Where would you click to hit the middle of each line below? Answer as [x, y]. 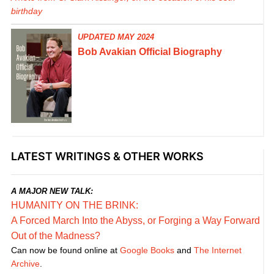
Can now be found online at [65, 250]
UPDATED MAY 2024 [116, 37]
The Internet [217, 250]
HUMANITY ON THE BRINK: [74, 206]
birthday [26, 11]
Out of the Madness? [55, 236]
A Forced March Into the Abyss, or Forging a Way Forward [135, 221]
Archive [25, 264]
